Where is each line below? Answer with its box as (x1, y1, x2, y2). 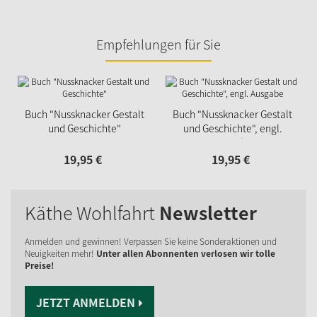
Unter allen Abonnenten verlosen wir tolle (96, 246, 275, 260)
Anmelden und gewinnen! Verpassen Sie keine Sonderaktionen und (25, 234, 277, 248)
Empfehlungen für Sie (96, 34, 221, 54)
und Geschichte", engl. (183, 120, 282, 135)
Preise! (25, 258, 54, 272)
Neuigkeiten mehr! (25, 246, 96, 260)
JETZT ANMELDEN (36, 293, 135, 311)
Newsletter (159, 199, 257, 226)
